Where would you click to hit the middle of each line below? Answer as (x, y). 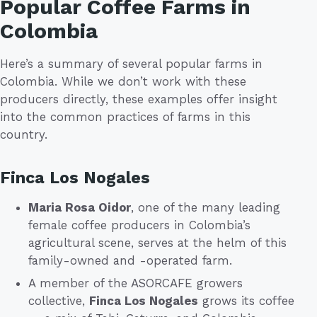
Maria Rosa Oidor (80, 207)
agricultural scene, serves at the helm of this (157, 242)
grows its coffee (246, 300)
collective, (59, 300)
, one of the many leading (206, 207)
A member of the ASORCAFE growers (136, 283)
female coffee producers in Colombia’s (139, 225)
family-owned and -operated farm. (130, 260)
